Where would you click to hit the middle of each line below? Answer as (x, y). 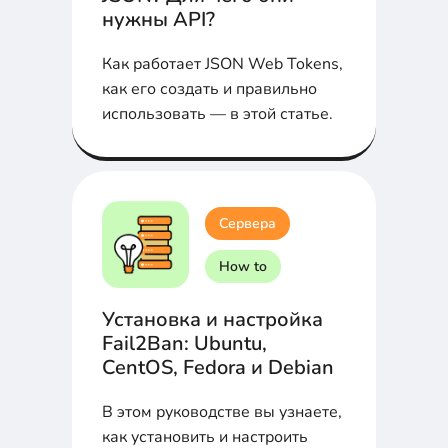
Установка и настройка (212, 320)
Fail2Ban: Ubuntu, (184, 344)
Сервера (247, 223)
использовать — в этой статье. (217, 114)
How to (243, 266)
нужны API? (158, 20)
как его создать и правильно (209, 89)
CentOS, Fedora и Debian (218, 368)
